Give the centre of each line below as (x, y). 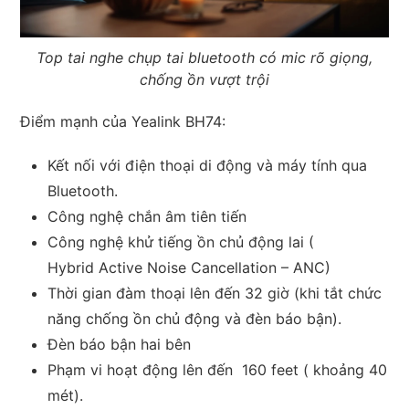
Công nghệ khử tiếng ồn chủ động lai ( (181, 241)
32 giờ (267, 293)
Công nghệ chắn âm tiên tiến (150, 216)
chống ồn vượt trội (204, 79)
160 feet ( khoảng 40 (315, 369)
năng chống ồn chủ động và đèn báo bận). (195, 318)
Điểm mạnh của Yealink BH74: (123, 121)
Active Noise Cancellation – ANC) (215, 267)
